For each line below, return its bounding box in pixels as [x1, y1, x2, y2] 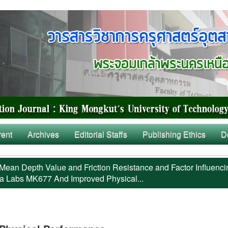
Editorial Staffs [74, 128, 127, 140]
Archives [27, 128, 59, 140]
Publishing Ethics [142, 128, 206, 140]
